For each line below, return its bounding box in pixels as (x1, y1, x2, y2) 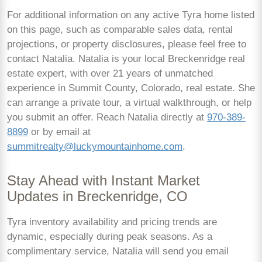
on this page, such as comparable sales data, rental (7, 23, 233, 35)
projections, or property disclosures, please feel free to (7, 38, 246, 50)
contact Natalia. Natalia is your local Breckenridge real (7, 53, 245, 64)
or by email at (28, 126, 91, 137)
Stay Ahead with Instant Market (7, 173, 200, 188)
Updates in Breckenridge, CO (7, 188, 188, 204)
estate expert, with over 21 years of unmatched (7, 67, 213, 79)
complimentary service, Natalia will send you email (7, 245, 229, 257)
